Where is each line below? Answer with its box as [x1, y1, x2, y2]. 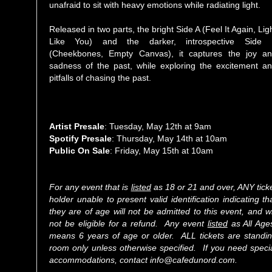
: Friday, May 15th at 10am [110, 145, 216, 155]
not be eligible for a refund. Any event [49, 218, 208, 228]
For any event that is [49, 182, 131, 192]
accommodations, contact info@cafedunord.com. [49, 254, 240, 265]
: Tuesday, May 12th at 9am [104, 121, 211, 131]
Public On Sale [49, 145, 110, 155]
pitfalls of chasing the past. [49, 72, 151, 83]
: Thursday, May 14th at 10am [112, 133, 229, 143]
